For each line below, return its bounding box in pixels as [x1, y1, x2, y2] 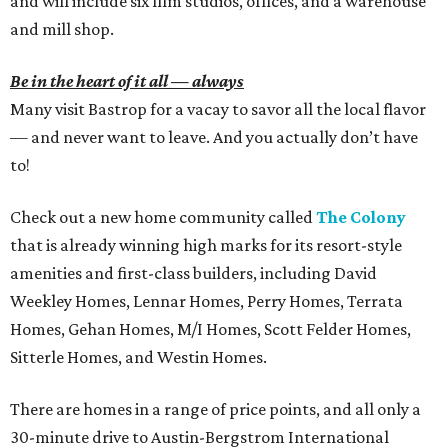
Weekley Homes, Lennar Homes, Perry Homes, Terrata [10, 291, 403, 312]
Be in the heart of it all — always [10, 71, 244, 92]
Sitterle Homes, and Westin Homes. [10, 347, 267, 368]
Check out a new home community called [10, 207, 316, 228]
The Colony [316, 207, 406, 228]
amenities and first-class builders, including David [10, 263, 377, 284]
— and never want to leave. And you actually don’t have [10, 127, 418, 148]
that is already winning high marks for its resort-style [10, 235, 402, 256]
